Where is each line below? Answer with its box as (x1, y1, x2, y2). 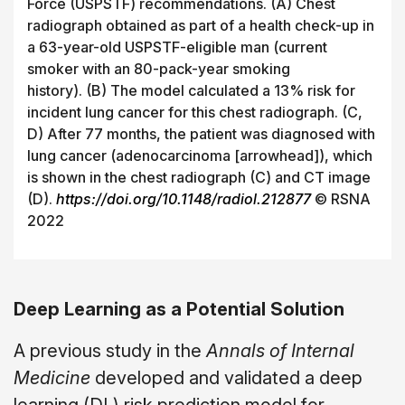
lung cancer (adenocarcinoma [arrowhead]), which (27, 146, 372, 165)
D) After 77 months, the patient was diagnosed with (27, 124, 375, 143)
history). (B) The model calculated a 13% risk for (27, 80, 355, 99)
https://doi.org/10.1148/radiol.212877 (56, 189, 311, 208)
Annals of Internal (206, 339, 354, 362)
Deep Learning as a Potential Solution (14, 297, 344, 320)
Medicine (14, 366, 90, 389)
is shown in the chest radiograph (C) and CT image (27, 167, 371, 186)
